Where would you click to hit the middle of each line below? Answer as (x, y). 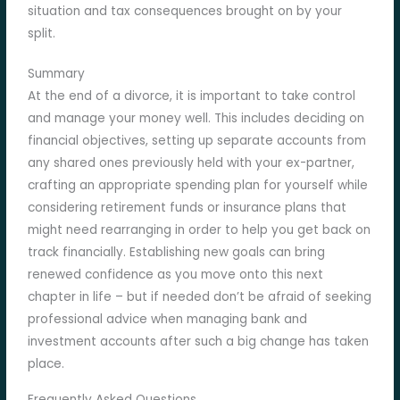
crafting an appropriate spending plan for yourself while (198, 186)
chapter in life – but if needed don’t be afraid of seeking (200, 297)
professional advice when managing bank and (168, 320)
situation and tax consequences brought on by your (185, 12)
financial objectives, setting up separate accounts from (197, 141)
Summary (57, 74)
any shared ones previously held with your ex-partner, (192, 163)
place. (46, 364)
